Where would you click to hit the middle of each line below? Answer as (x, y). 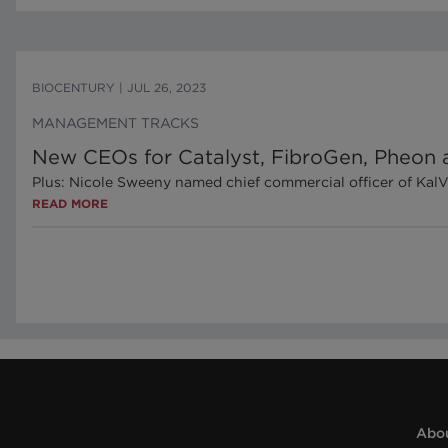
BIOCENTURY (73, 87)
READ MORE (70, 203)
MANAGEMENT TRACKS (115, 123)
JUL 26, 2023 (166, 87)
